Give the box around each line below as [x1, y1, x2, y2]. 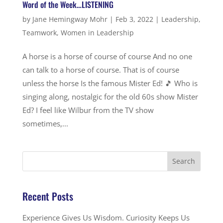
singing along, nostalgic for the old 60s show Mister [22, 91, 198, 102]
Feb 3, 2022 [115, 14, 153, 24]
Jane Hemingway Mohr [32, 14, 108, 24]
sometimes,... [22, 118, 68, 128]
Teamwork [22, 27, 57, 37]
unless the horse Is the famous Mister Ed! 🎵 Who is [22, 78, 198, 88]
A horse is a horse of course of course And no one [22, 51, 192, 61]
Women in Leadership [60, 27, 134, 37]
